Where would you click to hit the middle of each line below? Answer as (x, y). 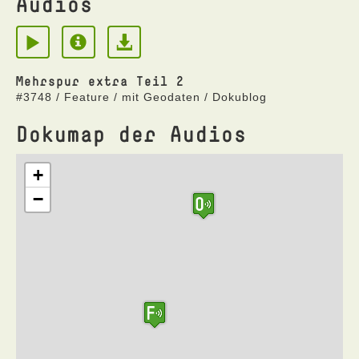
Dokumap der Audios (131, 133)
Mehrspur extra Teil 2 (100, 81)
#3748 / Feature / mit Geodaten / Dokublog (141, 97)
